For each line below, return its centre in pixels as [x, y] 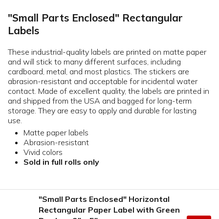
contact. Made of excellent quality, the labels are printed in [109, 91]
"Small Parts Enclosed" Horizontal [104, 199]
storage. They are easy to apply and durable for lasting [102, 110]
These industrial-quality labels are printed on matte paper [107, 52]
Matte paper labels [56, 132]
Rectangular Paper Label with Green [109, 209]
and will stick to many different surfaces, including [94, 61]
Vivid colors [43, 152]
